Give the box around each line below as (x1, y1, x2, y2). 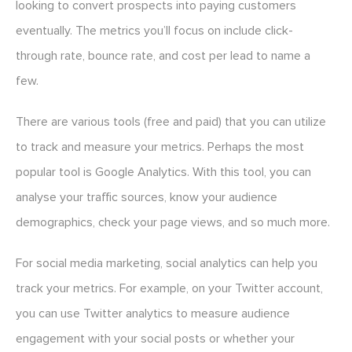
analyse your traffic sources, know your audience (16, 189, 277, 206)
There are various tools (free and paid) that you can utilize (16, 114, 326, 130)
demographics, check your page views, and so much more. (16, 214, 330, 231)
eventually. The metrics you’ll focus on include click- (16, 23, 293, 39)
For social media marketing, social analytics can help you (16, 255, 317, 272)
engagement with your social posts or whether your (16, 331, 295, 347)
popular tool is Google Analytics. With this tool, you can (16, 164, 311, 181)
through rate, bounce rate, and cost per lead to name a (16, 48, 310, 64)
